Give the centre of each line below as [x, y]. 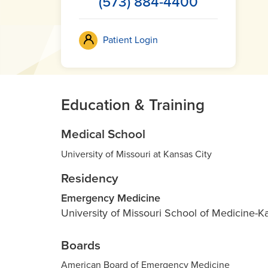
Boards [81, 245]
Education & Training [133, 105]
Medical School [103, 134]
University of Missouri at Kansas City [136, 154]
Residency [90, 178]
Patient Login [130, 40]
